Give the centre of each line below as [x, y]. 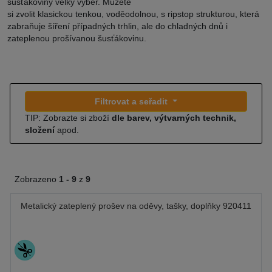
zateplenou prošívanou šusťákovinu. [77, 38]
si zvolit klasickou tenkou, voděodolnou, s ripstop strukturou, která [133, 14]
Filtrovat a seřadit [133, 101]
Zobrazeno [37, 179]
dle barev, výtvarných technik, [174, 118]
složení [40, 130]
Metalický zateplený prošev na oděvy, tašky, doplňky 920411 [136, 206]
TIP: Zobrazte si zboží [68, 118]
